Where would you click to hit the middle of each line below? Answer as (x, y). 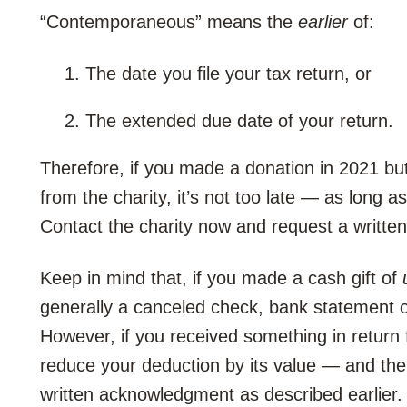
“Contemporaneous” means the (169, 22)
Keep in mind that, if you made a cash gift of (221, 278)
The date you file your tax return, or (228, 74)
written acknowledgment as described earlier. (221, 394)
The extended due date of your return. (239, 121)
